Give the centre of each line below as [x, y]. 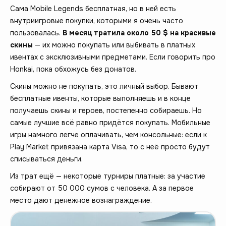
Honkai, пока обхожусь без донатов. [73, 69]
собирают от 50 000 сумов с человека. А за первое [102, 188]
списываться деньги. [46, 159]
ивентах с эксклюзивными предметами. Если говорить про [113, 57]
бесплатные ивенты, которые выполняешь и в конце [100, 98]
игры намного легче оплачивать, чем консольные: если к [108, 134]
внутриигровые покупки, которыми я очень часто [97, 20]
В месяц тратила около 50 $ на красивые [139, 33]
